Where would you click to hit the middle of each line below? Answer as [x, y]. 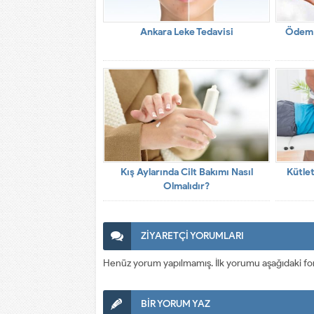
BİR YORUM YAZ [176, 304]
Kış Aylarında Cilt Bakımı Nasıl [186, 172]
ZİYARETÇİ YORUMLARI [192, 236]
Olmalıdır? [187, 186]
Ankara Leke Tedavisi [186, 32]
